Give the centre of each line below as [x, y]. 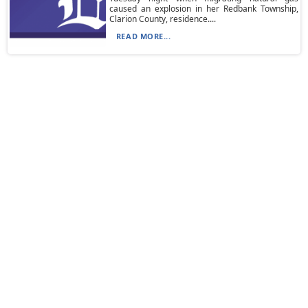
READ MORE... [143, 36]
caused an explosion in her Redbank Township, [204, 9]
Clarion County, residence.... [162, 19]
